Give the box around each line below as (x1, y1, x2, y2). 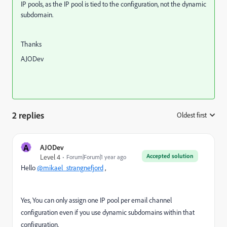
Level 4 (40, 152, 60, 161)
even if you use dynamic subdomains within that (59, 207, 195, 216)
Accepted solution (146, 152, 194, 160)
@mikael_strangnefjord (37, 163, 103, 172)
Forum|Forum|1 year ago (66, 153, 126, 161)
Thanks (21, 39, 42, 48)
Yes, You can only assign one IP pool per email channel (21, 195, 172, 204)
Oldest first (177, 110, 207, 119)
